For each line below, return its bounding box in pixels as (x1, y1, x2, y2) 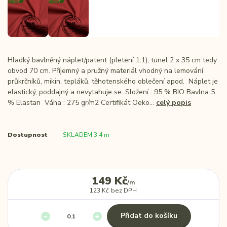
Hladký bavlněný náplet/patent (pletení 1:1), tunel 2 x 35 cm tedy (8, 55, 217, 65)
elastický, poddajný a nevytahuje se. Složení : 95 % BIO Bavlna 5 (8, 87, 215, 97)
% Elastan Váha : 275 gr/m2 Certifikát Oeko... (8, 98, 156, 108)
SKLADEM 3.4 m (62, 131, 109, 139)
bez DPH (111, 186, 137, 195)
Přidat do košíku (120, 211, 177, 221)
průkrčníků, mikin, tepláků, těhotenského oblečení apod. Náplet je (8, 77, 218, 87)
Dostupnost (8, 131, 48, 139)
